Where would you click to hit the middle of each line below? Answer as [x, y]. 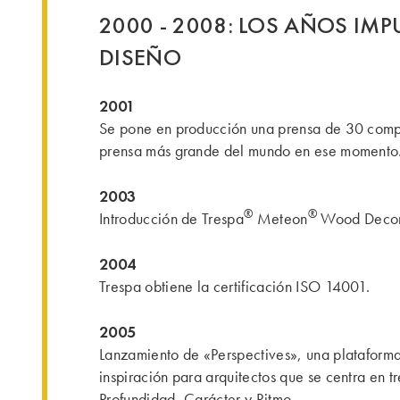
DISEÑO [140, 57]
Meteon [280, 219]
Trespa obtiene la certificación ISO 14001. [235, 287]
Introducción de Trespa [172, 219]
